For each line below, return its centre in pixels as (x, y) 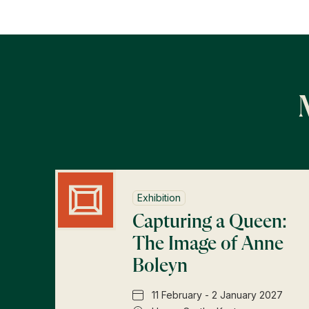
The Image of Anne (208, 244)
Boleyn (160, 266)
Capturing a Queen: (210, 222)
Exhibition (159, 197)
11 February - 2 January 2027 (217, 295)
